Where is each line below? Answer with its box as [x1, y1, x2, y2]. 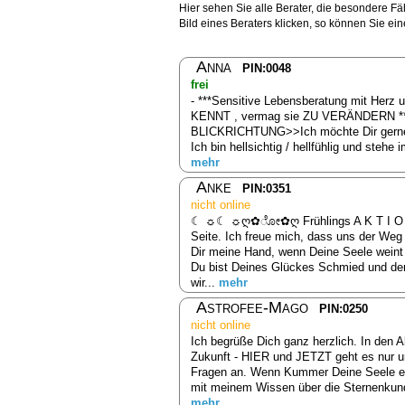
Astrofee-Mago [196, 297, 308, 316]
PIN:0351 [242, 181, 291, 195]
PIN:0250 [319, 301, 368, 316]
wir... [191, 275, 219, 289]
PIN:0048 [242, 61, 291, 75]
